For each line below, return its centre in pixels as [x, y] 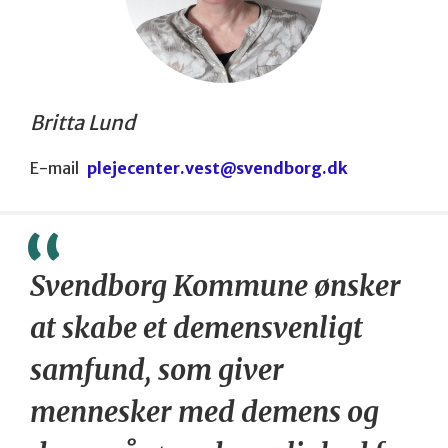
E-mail [54, 168]
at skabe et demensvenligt [196, 327]
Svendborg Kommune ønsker [215, 285]
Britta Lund [82, 123]
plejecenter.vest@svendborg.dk [217, 168]
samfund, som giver [157, 369]
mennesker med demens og [204, 411]
